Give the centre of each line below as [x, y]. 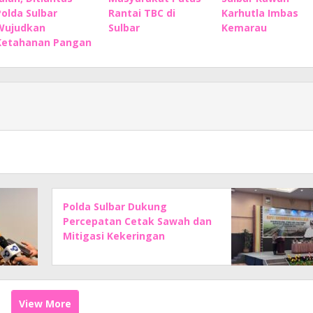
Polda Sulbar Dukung [115, 206]
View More [45, 303]
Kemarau [244, 27]
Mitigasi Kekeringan [114, 235]
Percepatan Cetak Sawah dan [138, 221]
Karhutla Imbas [260, 13]
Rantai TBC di [141, 13]
